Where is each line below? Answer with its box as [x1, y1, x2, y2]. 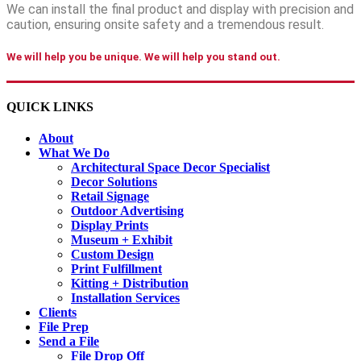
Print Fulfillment [71, 262, 162, 276]
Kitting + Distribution [71, 276, 189, 291]
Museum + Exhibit [71, 233, 172, 247]
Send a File [39, 334, 99, 349]
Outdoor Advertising [71, 204, 184, 218]
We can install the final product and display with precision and [6, 2, 354, 18]
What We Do [39, 146, 110, 160]
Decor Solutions [71, 175, 157, 189]
